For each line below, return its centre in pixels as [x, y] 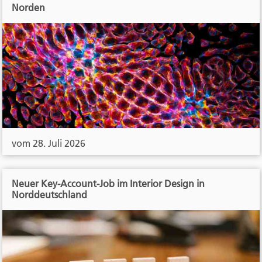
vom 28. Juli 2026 [49, 144]
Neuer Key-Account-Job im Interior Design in [108, 184]
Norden [29, 8]
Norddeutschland [50, 195]
